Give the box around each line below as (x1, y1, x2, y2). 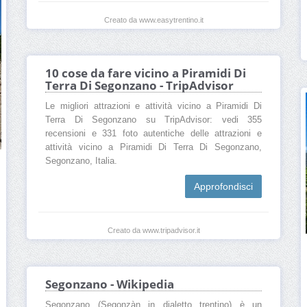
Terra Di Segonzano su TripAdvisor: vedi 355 (45, 115, 262, 125)
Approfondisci (194, 181, 253, 193)
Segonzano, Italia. (45, 156, 117, 167)
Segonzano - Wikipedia (45, 276, 174, 293)
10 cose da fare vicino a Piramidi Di (45, 65, 246, 82)
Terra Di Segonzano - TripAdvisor (45, 77, 234, 94)
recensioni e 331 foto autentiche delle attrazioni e (45, 129, 262, 139)
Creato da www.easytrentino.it (103, 16, 204, 25)
